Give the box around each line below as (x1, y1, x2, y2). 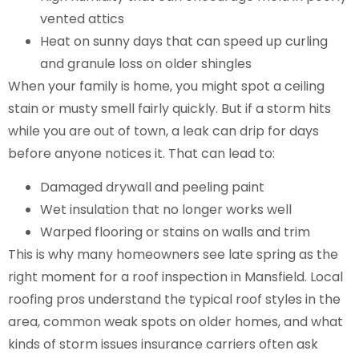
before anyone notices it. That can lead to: (8, 143, 275, 163)
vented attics (40, 9, 131, 28)
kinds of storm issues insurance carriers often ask (8, 334, 318, 353)
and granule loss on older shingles (40, 54, 258, 73)
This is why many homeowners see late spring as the (8, 244, 338, 264)
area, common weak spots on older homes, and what (8, 312, 343, 331)
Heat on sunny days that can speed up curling (40, 31, 328, 50)
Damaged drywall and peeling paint (40, 177, 271, 196)
